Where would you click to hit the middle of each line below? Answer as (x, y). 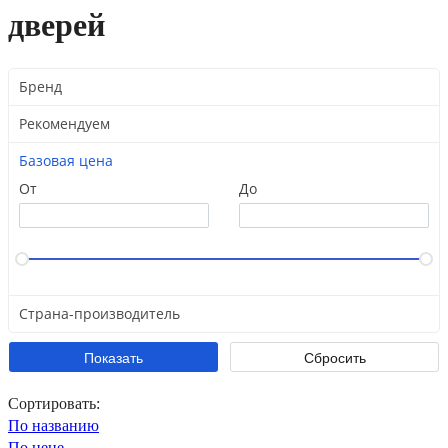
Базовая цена (66, 161)
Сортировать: (54, 404)
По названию (53, 426)
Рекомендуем (64, 124)
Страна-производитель (99, 314)
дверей (56, 24)
